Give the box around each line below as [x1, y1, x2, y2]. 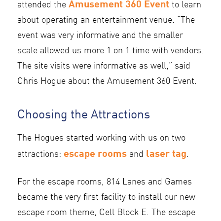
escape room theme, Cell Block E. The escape [17, 209, 195, 218]
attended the [17, 1, 69, 10]
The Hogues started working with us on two [17, 134, 185, 143]
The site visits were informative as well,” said [17, 62, 190, 71]
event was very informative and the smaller [17, 32, 183, 40]
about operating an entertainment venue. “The [17, 16, 195, 25]
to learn [169, 1, 201, 10]
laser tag [146, 147, 186, 159]
